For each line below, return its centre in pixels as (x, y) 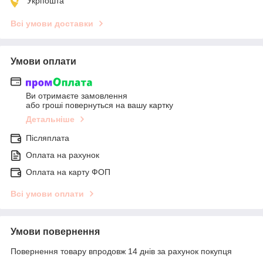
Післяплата (48, 138)
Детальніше (50, 119)
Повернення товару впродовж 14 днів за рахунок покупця (121, 251)
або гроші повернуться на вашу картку (100, 105)
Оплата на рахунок (63, 155)
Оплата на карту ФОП (68, 172)
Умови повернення (55, 231)
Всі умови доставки (52, 24)
